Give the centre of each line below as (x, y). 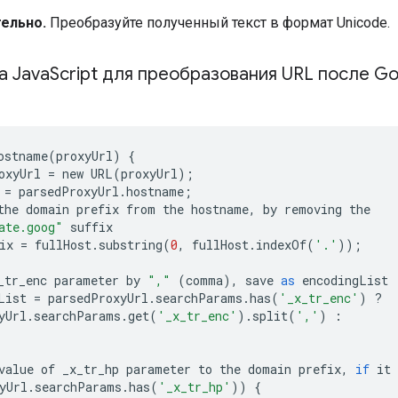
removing (313, 209)
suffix (92, 227)
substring (131, 244)
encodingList (345, 280)
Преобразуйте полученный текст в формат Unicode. (218, 22)
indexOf (281, 244)
